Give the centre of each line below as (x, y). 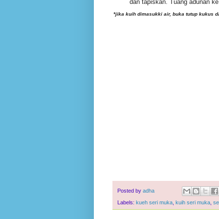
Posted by (130, 190)
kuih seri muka (193, 202)
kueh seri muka (154, 202)
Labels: (127, 202)
